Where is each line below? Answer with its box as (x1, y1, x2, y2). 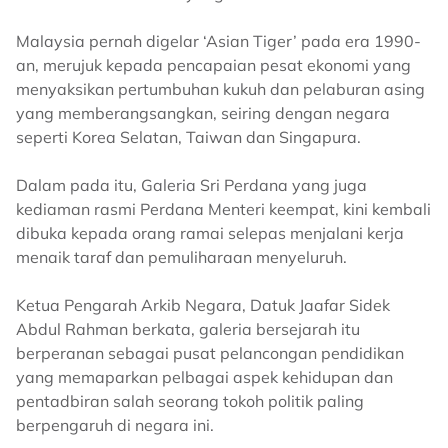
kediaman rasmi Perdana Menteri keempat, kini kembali (16, 199, 431, 219)
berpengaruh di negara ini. (16, 415, 214, 435)
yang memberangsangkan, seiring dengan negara (16, 103, 390, 123)
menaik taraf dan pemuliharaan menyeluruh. (16, 247, 347, 267)
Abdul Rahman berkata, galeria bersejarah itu (16, 319, 360, 339)
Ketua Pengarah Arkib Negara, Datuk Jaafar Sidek (16, 295, 390, 315)
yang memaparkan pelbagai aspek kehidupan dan (16, 367, 393, 387)
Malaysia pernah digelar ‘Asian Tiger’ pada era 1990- (16, 31, 421, 51)
